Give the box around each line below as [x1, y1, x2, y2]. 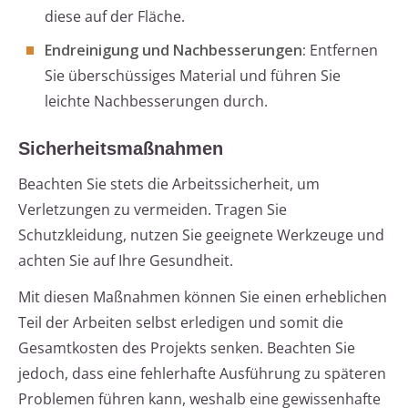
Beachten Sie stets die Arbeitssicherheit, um [18, 174, 320, 195]
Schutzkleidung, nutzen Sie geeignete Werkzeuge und [18, 225, 384, 246]
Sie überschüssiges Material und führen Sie [45, 66, 341, 87]
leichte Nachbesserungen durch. [45, 91, 268, 112]
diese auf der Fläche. [45, 6, 185, 27]
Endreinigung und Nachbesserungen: [45, 40, 306, 61]
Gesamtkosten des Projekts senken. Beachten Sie [18, 338, 355, 359]
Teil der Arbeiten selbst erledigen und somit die [18, 312, 343, 333]
